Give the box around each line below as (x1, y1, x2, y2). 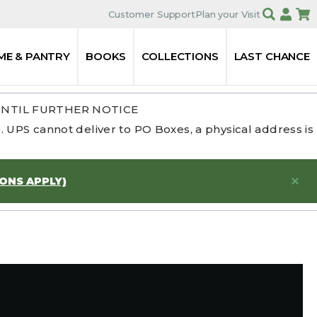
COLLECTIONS (142, 50, 219, 63)
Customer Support (108, 8, 195, 20)
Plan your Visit (195, 8, 260, 20)
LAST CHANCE (234, 50, 310, 63)
